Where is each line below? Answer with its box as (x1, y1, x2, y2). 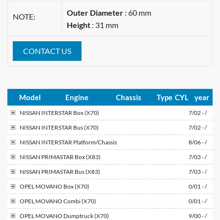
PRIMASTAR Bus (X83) (40, 167, 101, 175)
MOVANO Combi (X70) (34, 197, 97, 205)
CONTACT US (23, 46, 71, 55)
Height (67, 20, 90, 29)
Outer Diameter (67, 7, 123, 17)
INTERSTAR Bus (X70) (40, 123, 100, 131)
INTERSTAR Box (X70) (40, 109, 100, 116)
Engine (65, 92, 88, 102)
